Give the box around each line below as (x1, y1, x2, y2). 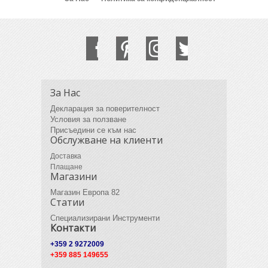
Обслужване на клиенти (50, 133, 163, 147)
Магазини (50, 169, 97, 183)
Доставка (50, 151, 81, 160)
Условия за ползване (50, 114, 126, 124)
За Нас (50, 86, 80, 99)
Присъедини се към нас (50, 125, 136, 135)
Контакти (50, 221, 96, 234)
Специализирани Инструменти (50, 213, 160, 223)
